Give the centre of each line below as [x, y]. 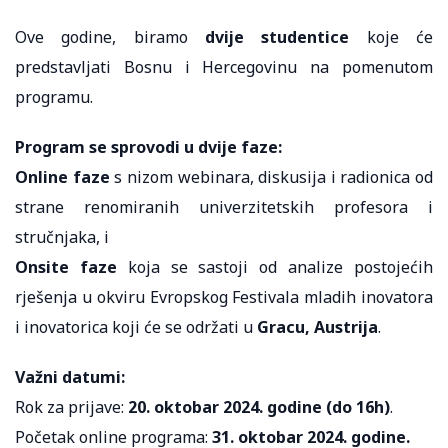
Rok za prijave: [71, 407]
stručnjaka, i [62, 237]
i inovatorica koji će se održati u [136, 327]
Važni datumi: [70, 377]
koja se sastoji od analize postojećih [275, 267]
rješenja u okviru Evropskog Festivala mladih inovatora [224, 297]
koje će [391, 37]
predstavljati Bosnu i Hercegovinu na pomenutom [224, 67]
